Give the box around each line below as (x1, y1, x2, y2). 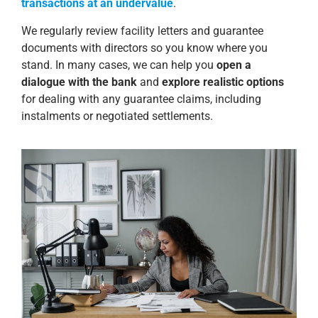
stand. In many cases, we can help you (21, 57, 216, 72)
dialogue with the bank (21, 75, 137, 89)
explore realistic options (162, 75, 284, 89)
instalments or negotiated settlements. (21, 109, 213, 123)
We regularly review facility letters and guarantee (21, 23, 263, 38)
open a (216, 57, 251, 72)
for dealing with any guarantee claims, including (21, 92, 261, 106)
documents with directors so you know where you (21, 40, 268, 55)
